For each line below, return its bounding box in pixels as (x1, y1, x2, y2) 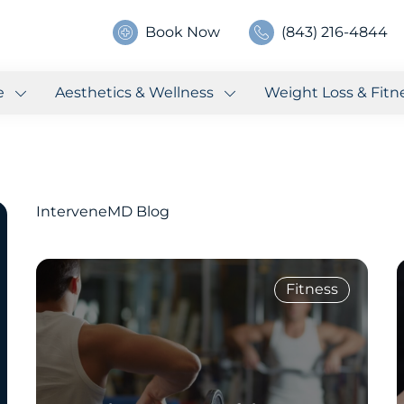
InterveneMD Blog (35, 202, 170, 220)
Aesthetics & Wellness (54, 84, 217, 101)
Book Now (145, 23, 220, 41)
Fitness (286, 280, 339, 298)
